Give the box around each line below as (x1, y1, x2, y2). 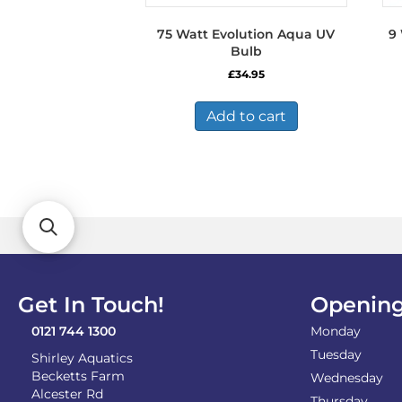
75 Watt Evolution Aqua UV (157, 26, 336, 43)
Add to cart (205, 108, 286, 126)
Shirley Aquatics (31, 350, 133, 366)
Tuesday (310, 346, 362, 363)
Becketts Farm (31, 368, 125, 384)
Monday (310, 323, 361, 339)
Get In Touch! (18, 292, 164, 318)
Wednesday (310, 370, 383, 386)
